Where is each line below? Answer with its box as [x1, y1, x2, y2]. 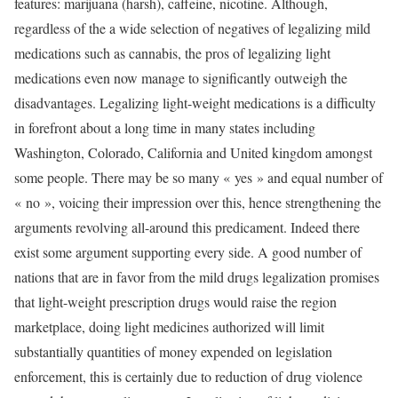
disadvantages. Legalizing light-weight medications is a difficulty [14, 93, 376, 112]
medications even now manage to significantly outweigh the [14, 68, 347, 87]
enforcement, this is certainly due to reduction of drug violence [14, 367, 362, 386]
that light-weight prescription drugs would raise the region [14, 292, 337, 311]
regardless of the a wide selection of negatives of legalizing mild [14, 19, 370, 37]
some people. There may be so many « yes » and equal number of [14, 168, 383, 187]
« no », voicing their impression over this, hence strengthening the [14, 193, 381, 211]
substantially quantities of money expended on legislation [14, 342, 332, 361]
